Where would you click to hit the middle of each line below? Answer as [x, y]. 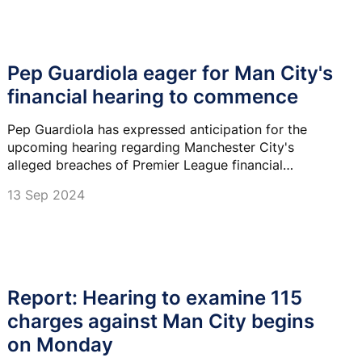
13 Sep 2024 [46, 195]
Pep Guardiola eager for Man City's [170, 74]
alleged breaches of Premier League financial [145, 165]
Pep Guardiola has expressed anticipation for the [157, 130]
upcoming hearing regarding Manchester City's [151, 147]
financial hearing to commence [153, 97]
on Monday [60, 344]
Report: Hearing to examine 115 [155, 297]
